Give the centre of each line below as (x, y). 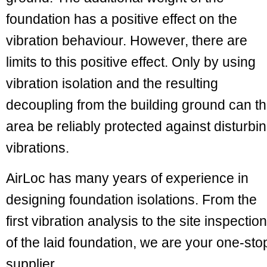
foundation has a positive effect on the (122, 19)
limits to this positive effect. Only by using (131, 62)
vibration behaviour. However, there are (127, 41)
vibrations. (38, 148)
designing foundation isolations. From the (131, 200)
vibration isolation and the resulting (112, 83)
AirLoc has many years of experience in (127, 178)
